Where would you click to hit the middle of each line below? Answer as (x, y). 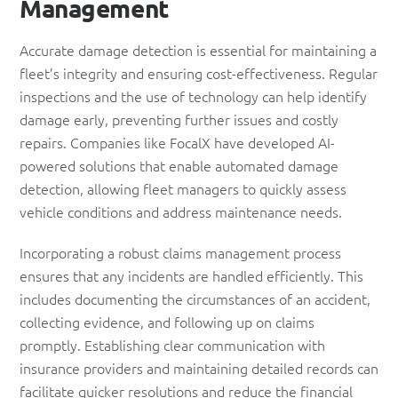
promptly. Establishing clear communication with (172, 345)
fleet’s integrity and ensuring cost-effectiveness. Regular (199, 73)
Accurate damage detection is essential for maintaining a (198, 50)
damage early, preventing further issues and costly (179, 119)
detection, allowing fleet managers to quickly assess (183, 189)
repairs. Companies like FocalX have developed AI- (177, 143)
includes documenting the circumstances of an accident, (195, 299)
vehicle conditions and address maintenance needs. (181, 212)
